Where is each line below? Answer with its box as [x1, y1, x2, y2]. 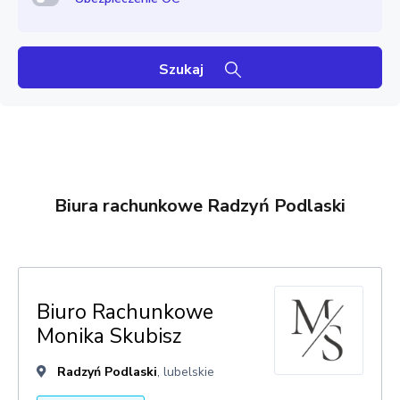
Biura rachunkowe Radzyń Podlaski [54, 194, 346, 218]
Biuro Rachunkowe [37, 298, 213, 326]
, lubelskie [157, 363, 214, 380]
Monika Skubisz [37, 322, 181, 350]
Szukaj [159, 60, 207, 79]
